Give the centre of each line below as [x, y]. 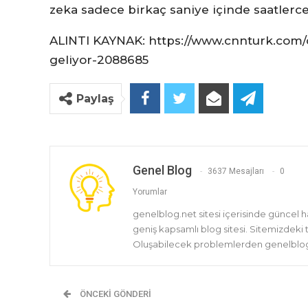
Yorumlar [150, 192]
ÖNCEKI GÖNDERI [114, 294]
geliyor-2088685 [99, 60]
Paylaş [95, 99]
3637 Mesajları [236, 172]
